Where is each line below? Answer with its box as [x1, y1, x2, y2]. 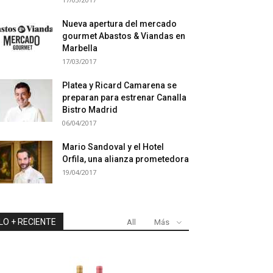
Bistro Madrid [62, 105, 118, 115]
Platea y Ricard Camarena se [62, 80, 177, 90]
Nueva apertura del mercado [62, 19, 177, 29]
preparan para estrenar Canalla [62, 93, 186, 102]
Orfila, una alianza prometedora [62, 154, 189, 164]
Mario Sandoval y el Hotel [62, 142, 164, 152]
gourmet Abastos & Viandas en [62, 31, 185, 41]
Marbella [62, 43, 97, 53]
